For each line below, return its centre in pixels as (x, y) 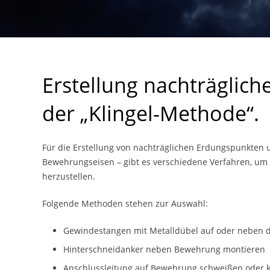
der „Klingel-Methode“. (151, 113)
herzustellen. (69, 176)
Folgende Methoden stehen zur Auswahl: (125, 203)
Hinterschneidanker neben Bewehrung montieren (164, 249)
